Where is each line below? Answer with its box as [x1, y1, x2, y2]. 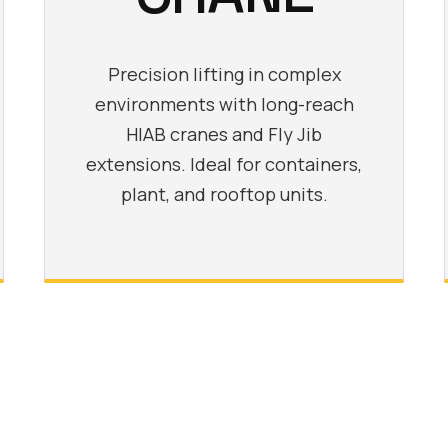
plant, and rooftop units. [120, 181, 328, 206]
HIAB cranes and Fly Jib [126, 121, 322, 146]
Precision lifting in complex [107, 61, 341, 86]
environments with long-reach [94, 91, 354, 116]
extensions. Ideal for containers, [86, 151, 362, 176]
